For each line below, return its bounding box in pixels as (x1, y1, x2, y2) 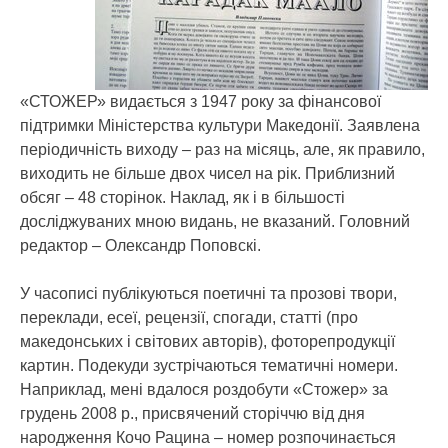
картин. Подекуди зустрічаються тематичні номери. (20, 357, 398, 374)
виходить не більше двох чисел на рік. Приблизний (20, 165, 395, 182)
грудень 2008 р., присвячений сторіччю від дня (20, 405, 365, 422)
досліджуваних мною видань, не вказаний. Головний (20, 213, 410, 230)
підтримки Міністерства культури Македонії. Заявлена (20, 117, 420, 134)
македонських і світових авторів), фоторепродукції (20, 333, 395, 350)
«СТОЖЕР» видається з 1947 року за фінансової (20, 93, 381, 110)
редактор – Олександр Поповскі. (20, 237, 261, 254)
